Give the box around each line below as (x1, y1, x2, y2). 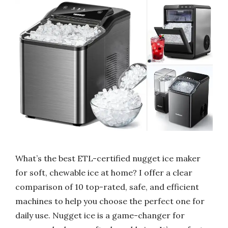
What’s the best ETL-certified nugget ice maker (15, 153, 201, 163)
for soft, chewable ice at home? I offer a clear (15, 167, 192, 178)
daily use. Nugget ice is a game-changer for (15, 210, 185, 220)
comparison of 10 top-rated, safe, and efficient (15, 181, 199, 192)
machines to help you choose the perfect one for (15, 195, 205, 206)
